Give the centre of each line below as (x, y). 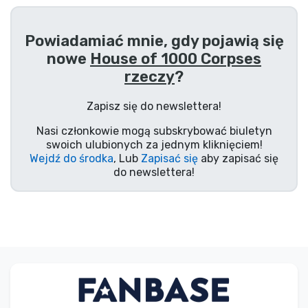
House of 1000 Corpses (176, 58)
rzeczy (150, 76)
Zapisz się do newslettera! (154, 106)
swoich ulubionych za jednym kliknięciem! (154, 144)
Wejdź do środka (71, 158)
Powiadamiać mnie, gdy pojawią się (154, 41)
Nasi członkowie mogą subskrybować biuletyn (154, 131)
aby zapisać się (238, 158)
